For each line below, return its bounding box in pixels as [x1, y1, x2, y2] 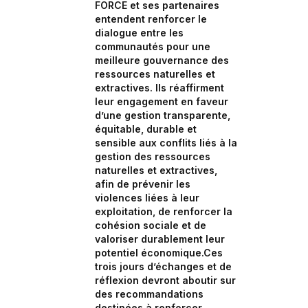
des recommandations [95, 288, 203, 300]
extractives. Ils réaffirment [95, 82, 224, 93]
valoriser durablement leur [95, 233, 225, 245]
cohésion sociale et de [95, 219, 206, 231]
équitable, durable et [95, 123, 197, 135]
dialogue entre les [95, 27, 184, 38]
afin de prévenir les [95, 178, 190, 190]
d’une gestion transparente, [95, 109, 230, 121]
